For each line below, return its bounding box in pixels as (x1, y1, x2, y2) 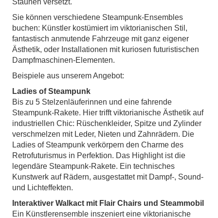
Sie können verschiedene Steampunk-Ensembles (12, 13, 183, 21)
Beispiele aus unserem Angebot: (12, 72, 124, 80)
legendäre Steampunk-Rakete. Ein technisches (12, 162, 175, 170)
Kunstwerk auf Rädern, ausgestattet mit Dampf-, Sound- (12, 173, 203, 181)
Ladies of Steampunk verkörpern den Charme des (12, 141, 183, 149)
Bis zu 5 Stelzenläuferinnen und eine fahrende (12, 98, 172, 106)
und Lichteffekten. (12, 183, 73, 192)
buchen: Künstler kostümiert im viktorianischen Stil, (12, 24, 187, 32)
